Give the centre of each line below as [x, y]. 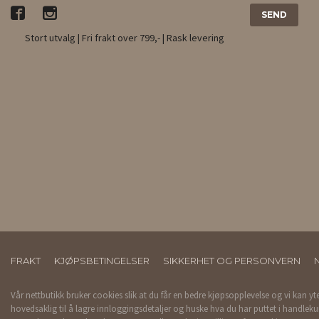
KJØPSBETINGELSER [102, 261]
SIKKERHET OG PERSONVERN [232, 261]
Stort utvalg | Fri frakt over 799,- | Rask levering [125, 38]
